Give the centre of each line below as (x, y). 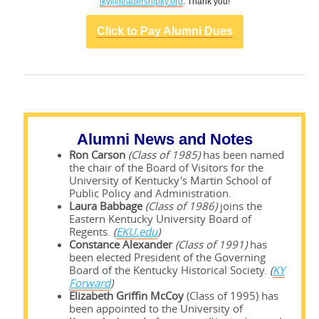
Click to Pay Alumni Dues (164, 31)
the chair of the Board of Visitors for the (166, 168)
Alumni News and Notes (164, 139)
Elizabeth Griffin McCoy (126, 296)
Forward (90, 283)
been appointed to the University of (156, 309)
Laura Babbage (106, 206)
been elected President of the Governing (167, 258)
